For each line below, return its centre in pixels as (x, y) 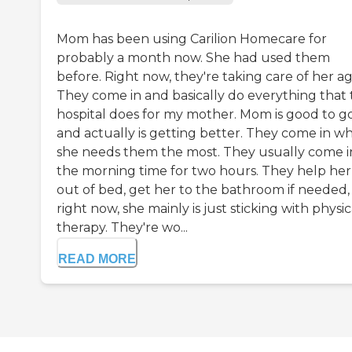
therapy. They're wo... (122, 228)
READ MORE (97, 259)
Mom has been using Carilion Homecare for (192, 39)
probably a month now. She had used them (193, 58)
